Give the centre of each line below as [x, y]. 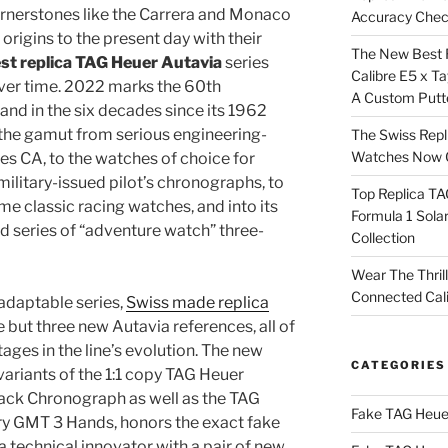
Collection [382, 238]
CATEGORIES [398, 365]
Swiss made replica [197, 303]
